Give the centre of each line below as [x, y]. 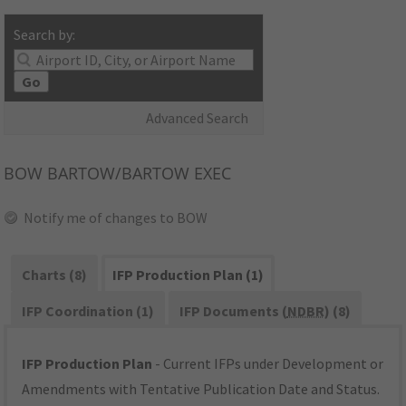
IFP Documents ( [233, 311]
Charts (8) [55, 275]
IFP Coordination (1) [88, 311]
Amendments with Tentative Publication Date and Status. [201, 389]
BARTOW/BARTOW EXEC [137, 174]
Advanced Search [198, 118]
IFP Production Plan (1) [188, 275]
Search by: [45, 35]
